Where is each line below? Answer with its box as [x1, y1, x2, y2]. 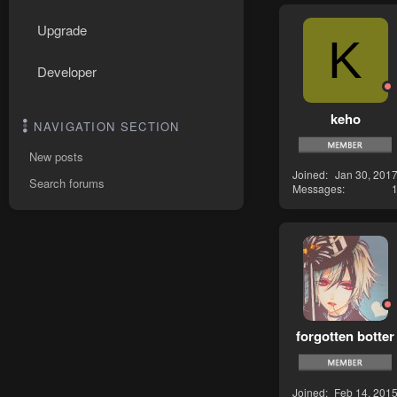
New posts [29, 148, 83, 165]
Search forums [29, 175, 105, 191]
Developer [37, 62, 97, 81]
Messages [292, 180, 342, 196]
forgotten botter [296, 326, 394, 346]
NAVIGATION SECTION [34, 118, 180, 135]
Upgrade [37, 20, 87, 39]
